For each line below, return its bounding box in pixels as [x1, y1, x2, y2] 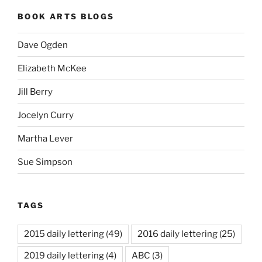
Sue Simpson [18, 156, 73, 167]
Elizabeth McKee [18, 63, 87, 74]
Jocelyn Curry [18, 109, 74, 120]
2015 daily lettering [24, 228, 104, 239]
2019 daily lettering [24, 250, 104, 261]
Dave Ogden [18, 39, 68, 50]
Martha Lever [18, 133, 73, 144]
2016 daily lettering [137, 228, 218, 239]
